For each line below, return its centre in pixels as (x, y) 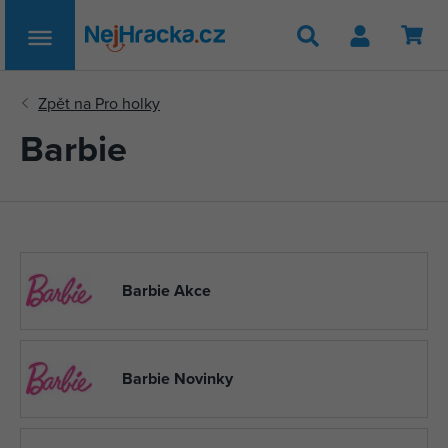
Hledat (368, 52)
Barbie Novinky (177, 378)
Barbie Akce (166, 290)
